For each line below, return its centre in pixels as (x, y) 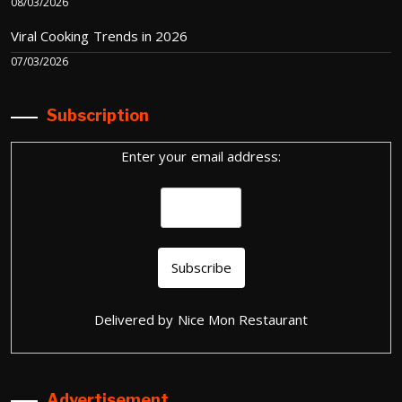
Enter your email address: (201, 157)
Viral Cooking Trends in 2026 (100, 35)
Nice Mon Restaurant (243, 319)
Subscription (98, 116)
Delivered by (135, 319)
